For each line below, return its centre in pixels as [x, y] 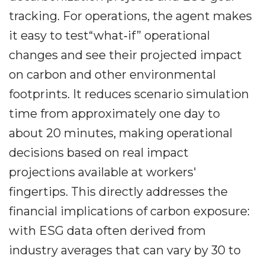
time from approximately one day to [114, 114]
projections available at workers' [103, 172]
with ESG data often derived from [107, 231]
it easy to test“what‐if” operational [109, 36]
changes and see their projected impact [125, 55]
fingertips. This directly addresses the [118, 192]
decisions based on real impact [99, 153]
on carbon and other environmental [112, 75]
